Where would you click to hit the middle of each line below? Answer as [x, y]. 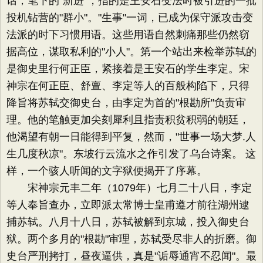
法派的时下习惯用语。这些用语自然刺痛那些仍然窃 [128, 35]
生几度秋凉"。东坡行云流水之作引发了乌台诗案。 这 [131, 154]
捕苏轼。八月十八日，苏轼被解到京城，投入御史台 [128, 222]
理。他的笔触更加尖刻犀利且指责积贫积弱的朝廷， [128, 120]
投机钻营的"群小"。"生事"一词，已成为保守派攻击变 [130, 18]
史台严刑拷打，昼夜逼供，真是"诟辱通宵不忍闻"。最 [131, 256]
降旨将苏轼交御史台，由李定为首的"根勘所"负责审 [126, 103]
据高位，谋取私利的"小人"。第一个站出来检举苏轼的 [131, 52]
